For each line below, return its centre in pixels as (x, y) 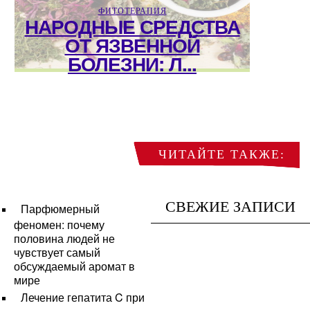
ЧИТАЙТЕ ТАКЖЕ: (222, 154)
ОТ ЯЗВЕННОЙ (132, 44)
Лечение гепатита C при (83, 297)
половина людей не (64, 237)
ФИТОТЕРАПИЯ (132, 11)
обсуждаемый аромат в (74, 265)
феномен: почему (59, 223)
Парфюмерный (60, 208)
